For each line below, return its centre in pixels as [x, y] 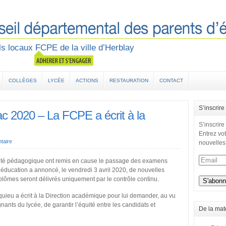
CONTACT [171, 80]
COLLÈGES [23, 80]
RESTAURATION [129, 80]
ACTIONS [87, 80]
